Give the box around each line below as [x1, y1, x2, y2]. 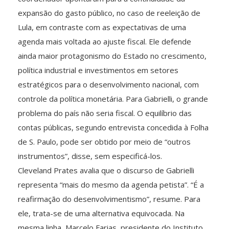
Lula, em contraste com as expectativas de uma [18, 21, 186, 32]
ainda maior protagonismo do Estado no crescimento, [18, 50, 207, 61]
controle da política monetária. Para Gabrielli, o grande [18, 93, 208, 104]
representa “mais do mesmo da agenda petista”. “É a [18, 179, 204, 190]
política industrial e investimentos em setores [18, 64, 178, 75]
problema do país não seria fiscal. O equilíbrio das [18, 107, 192, 118]
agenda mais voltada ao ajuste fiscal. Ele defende [18, 36, 191, 47]
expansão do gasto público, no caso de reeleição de [18, 7, 200, 18]
